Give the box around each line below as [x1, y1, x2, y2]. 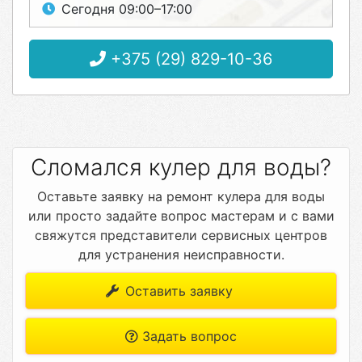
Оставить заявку [120, 283, 233, 299]
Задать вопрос [138, 328, 237, 344]
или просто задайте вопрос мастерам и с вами [27, 208, 335, 224]
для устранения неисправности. [78, 246, 284, 263]
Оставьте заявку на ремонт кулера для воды [37, 188, 325, 204]
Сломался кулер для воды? [31, 154, 331, 181]
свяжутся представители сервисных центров [35, 227, 327, 243]
